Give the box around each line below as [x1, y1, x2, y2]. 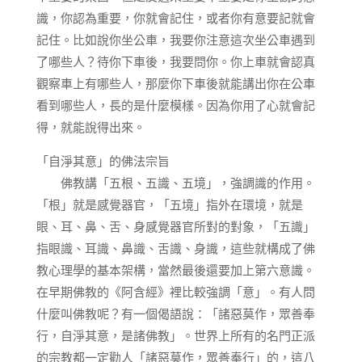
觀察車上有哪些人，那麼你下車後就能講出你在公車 [36, 75, 315, 91]
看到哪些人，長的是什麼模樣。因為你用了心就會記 [36, 97, 315, 113]
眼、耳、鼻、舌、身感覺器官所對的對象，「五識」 [36, 218, 315, 234]
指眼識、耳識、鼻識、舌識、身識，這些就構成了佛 [36, 240, 315, 256]
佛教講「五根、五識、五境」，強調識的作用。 [36, 175, 315, 191]
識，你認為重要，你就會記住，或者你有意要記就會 [36, 10, 315, 26]
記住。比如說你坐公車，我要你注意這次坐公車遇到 [36, 32, 315, 48]
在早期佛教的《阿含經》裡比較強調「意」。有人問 [36, 284, 315, 300]
